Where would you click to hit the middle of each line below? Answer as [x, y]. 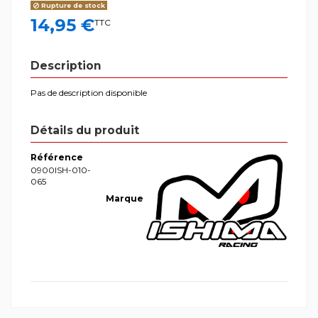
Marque [125, 198]
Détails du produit [85, 130]
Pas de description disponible [89, 92]
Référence [57, 157]
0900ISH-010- [61, 170]
